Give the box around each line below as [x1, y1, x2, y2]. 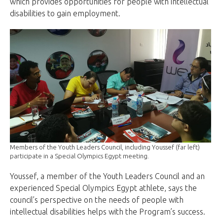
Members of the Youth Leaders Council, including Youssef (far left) [10, 143, 200, 150]
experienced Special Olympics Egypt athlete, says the [10, 183, 197, 192]
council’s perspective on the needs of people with [10, 195, 184, 204]
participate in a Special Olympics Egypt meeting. [10, 152, 149, 159]
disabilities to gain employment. [10, 9, 120, 18]
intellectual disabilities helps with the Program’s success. [10, 207, 205, 216]
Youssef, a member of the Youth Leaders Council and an [10, 171, 205, 181]
